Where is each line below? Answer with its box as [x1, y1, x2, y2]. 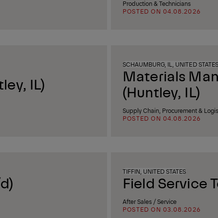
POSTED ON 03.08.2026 [123, 205, 201, 213]
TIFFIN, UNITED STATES [123, 167, 186, 175]
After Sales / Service [123, 198, 177, 205]
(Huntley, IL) [123, 82, 200, 101]
